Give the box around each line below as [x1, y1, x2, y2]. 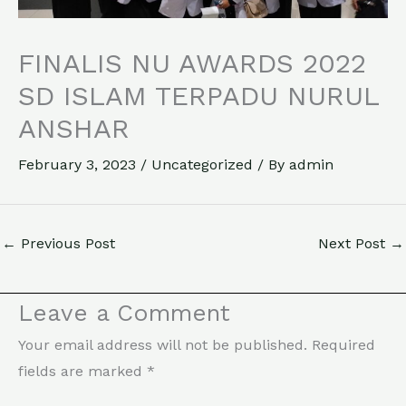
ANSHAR [18, 111, 130, 144]
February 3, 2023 [18, 155, 140, 173]
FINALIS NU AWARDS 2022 [18, 46, 366, 79]
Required [312, 336, 375, 354]
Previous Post [16, 234, 115, 252]
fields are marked [18, 362, 147, 381]
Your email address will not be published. [18, 336, 307, 354]
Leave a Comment [18, 299, 230, 327]
